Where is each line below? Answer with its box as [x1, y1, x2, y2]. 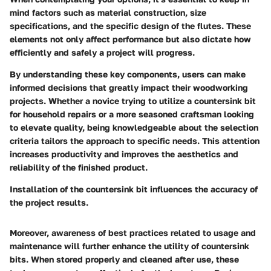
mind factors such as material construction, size [10, 7, 206, 18]
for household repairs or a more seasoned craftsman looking [10, 108, 254, 119]
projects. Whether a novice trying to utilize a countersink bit [10, 95, 256, 106]
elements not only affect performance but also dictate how [10, 33, 251, 44]
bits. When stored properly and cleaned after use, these [10, 253, 239, 264]
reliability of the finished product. [10, 162, 148, 172]
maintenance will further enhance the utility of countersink [10, 240, 249, 251]
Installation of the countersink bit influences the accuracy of [10, 183, 258, 194]
